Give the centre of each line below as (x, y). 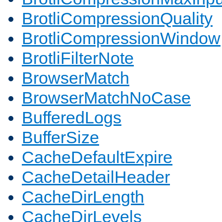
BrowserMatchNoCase (106, 98)
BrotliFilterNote (78, 58)
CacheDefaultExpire (97, 157)
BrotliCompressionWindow (121, 38)
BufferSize (60, 138)
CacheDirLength (83, 197)
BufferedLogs (72, 118)
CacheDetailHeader (96, 177)
